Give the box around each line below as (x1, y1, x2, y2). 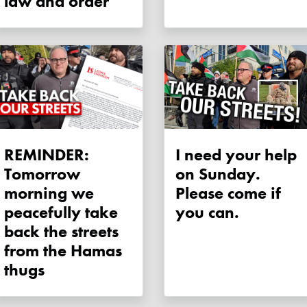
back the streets (4, 221, 119, 243)
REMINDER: (4, 144, 89, 166)
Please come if (175, 182, 281, 204)
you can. (175, 201, 239, 223)
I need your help (175, 144, 297, 166)
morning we (4, 182, 94, 204)
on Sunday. (175, 163, 260, 185)
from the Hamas (4, 240, 122, 262)
